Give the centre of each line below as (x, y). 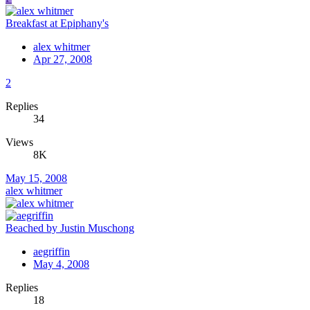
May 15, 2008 (36, 179)
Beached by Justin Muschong (70, 228)
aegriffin (52, 252)
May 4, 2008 (61, 264)
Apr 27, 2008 (63, 60)
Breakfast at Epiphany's (57, 24)
